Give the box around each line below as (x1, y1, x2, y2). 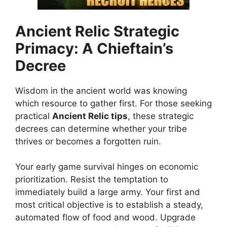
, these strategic (128, 110, 194, 121)
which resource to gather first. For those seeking (15, 98, 212, 108)
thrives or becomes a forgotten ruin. (15, 136, 161, 146)
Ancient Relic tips (52, 110, 128, 121)
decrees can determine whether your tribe (15, 123, 187, 134)
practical (15, 110, 52, 121)
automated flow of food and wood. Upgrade (15, 212, 196, 223)
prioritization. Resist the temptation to (15, 174, 168, 185)
